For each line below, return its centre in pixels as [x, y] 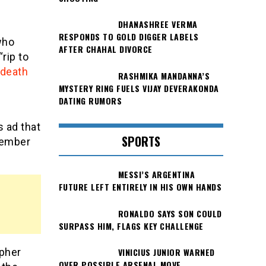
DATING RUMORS [90, 100]
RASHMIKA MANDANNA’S [164, 75]
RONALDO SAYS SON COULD [170, 213]
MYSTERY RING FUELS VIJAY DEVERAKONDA [139, 88]
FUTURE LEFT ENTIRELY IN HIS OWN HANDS [140, 187]
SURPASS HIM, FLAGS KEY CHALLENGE [131, 226]
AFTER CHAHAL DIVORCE [105, 49]
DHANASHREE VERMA [158, 24]
